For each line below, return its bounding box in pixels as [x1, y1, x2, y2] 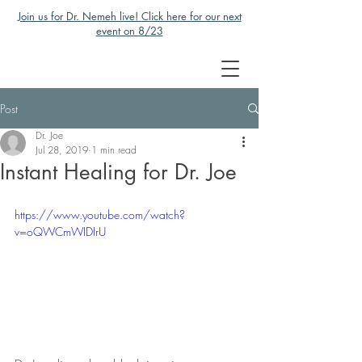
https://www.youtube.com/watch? [15, 207, 185, 222]
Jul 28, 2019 [36, 143, 88, 157]
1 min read [91, 143, 137, 157]
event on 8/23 [95, 23, 163, 38]
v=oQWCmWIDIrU [15, 224, 106, 239]
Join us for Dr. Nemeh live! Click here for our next [17, 9, 242, 23]
